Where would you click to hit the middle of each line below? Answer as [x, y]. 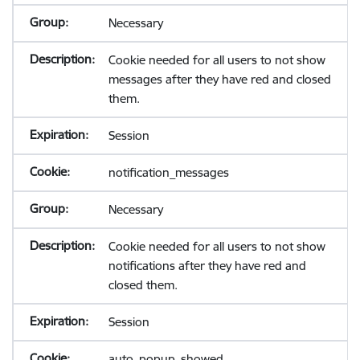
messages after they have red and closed [219, 79]
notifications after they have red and [207, 266]
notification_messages [168, 172]
